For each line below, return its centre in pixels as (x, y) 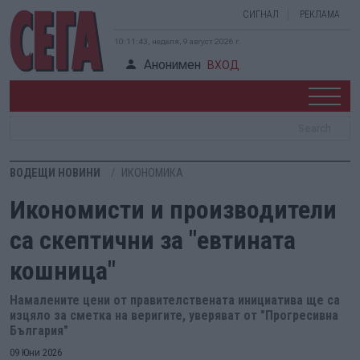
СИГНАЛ (261, 14)
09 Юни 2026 (36, 352)
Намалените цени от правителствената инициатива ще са (175, 300)
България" (39, 331)
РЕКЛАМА (320, 14)
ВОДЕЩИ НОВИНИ (55, 173)
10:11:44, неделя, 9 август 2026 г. (178, 41)
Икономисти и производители (173, 210)
